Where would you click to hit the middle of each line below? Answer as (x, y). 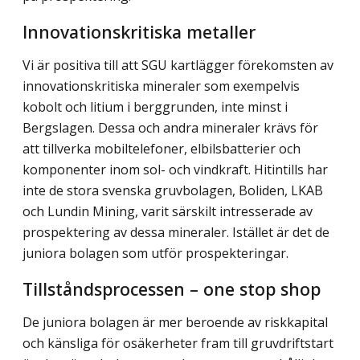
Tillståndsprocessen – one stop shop (172, 289)
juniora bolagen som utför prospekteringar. (155, 253)
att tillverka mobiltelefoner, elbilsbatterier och (162, 148)
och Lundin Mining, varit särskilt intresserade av (168, 211)
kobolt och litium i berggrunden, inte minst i (155, 106)
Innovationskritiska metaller (139, 31)
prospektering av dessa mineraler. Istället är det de (176, 232)
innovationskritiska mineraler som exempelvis (161, 86)
